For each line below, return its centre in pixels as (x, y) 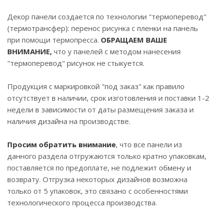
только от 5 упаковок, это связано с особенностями (98, 191)
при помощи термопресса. (54, 40)
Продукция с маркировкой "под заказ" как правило (96, 86)
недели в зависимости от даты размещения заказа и (101, 110)
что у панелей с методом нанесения (116, 52)
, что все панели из (149, 145)
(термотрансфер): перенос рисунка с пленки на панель (103, 28)
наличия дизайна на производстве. (69, 121)
